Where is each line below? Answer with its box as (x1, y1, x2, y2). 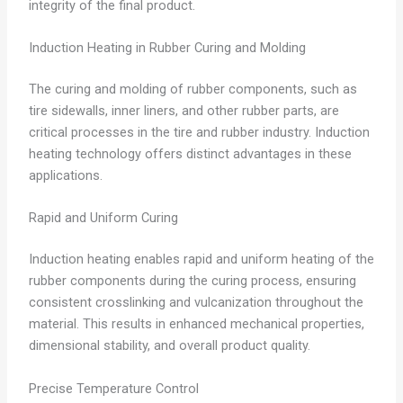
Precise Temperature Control (28, 380, 199, 397)
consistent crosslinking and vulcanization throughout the (28, 294, 363, 311)
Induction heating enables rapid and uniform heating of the (28, 251, 374, 268)
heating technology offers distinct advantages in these (28, 145, 352, 162)
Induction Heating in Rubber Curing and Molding (28, 40, 306, 57)
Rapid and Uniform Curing (28, 210, 178, 227)
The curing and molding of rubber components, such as (28, 80, 357, 97)
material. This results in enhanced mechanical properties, (28, 316, 364, 333)
